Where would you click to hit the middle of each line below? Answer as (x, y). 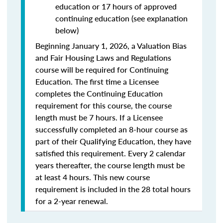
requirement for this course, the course (104, 105)
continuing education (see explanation (121, 18)
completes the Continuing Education (99, 93)
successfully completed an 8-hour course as (111, 129)
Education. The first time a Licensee (97, 81)
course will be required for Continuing (102, 69)
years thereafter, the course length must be (110, 165)
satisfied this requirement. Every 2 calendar (111, 153)
